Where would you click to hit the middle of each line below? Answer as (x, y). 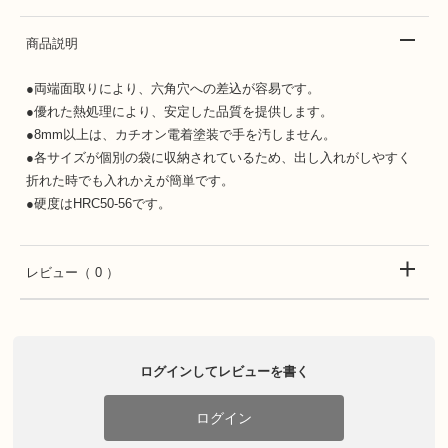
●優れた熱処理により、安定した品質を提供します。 (179, 111)
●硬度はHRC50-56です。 (98, 203)
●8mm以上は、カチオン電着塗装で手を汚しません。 (181, 134)
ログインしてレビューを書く (224, 371)
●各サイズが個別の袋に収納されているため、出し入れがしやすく (218, 157)
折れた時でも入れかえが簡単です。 (130, 180)
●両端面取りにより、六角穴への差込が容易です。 (173, 88)
